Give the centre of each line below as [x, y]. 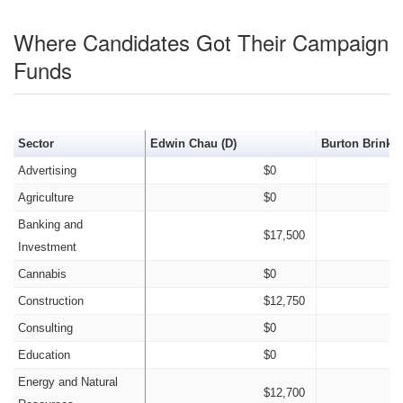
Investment [47, 247]
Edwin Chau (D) [193, 143]
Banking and [50, 224]
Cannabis [42, 274]
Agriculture [45, 197]
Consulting [45, 328]
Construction [50, 301]
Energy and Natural [67, 382]
